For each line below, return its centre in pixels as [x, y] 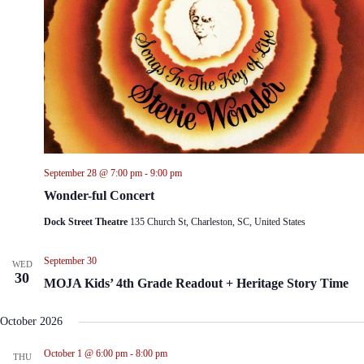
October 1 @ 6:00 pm [86, 354]
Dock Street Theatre [87, 222]
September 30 [70, 261]
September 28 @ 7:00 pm [93, 173]
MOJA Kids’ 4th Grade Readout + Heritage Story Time [196, 284]
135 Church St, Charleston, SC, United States [218, 222]
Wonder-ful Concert [99, 196]
